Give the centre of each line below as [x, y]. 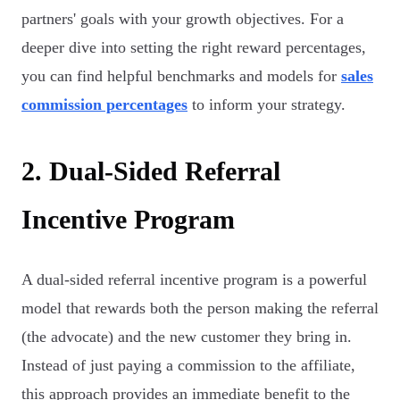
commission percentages [104, 104]
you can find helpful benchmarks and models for [181, 76]
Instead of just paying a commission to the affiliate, [188, 365]
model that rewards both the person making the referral [200, 308]
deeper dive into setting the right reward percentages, [194, 47]
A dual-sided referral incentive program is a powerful [194, 279]
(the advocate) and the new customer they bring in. [187, 337]
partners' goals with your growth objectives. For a [183, 19]
